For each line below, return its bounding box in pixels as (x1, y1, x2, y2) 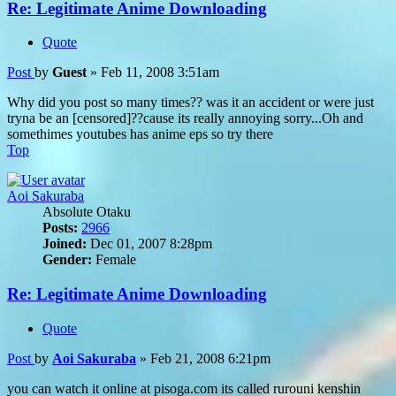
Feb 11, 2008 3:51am (101, 65, 219, 80)
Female (92, 252, 136, 268)
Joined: (42, 236, 87, 252)
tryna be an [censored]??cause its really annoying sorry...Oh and (7, 110, 363, 126)
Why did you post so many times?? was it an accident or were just (7, 95, 374, 110)
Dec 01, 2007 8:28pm (87, 236, 212, 252)
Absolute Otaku (42, 204, 131, 220)
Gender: (42, 252, 92, 268)
